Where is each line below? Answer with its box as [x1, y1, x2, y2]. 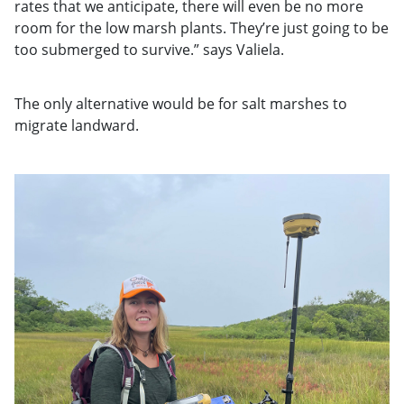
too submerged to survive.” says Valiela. [14, 39, 284, 60]
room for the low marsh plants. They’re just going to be [14, 17, 389, 38]
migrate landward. [14, 115, 139, 135]
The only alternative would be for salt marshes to [14, 93, 347, 114]
